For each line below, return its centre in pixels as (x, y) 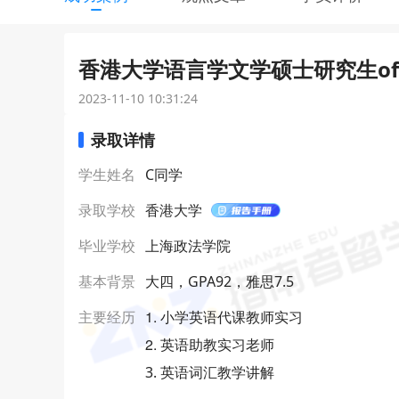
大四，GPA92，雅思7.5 (220, 281)
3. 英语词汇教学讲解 (210, 372)
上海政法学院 (188, 246)
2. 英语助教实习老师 (210, 344)
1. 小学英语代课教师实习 (224, 317)
